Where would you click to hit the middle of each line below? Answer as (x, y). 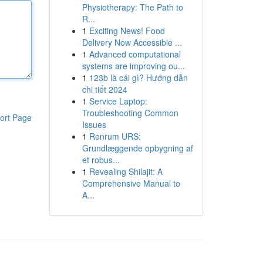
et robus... (101, 160)
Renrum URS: (115, 136)
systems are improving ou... (133, 66)
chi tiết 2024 (104, 89)
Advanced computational (135, 54)
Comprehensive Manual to (131, 183)
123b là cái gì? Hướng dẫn (138, 77)
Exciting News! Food (127, 31)
